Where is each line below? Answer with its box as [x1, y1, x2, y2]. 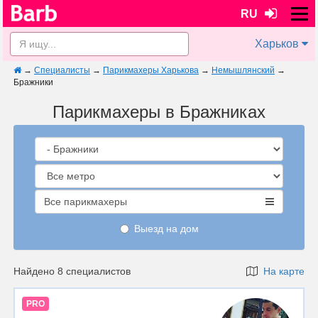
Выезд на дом [133, 223, 199, 234]
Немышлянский [212, 65, 275, 75]
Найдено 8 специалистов [13, 265, 131, 277]
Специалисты [34, 65, 90, 75]
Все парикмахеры [44, 196, 127, 207]
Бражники [13, 77, 53, 87]
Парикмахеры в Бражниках [53, 102, 265, 121]
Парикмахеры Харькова [103, 65, 199, 75]
